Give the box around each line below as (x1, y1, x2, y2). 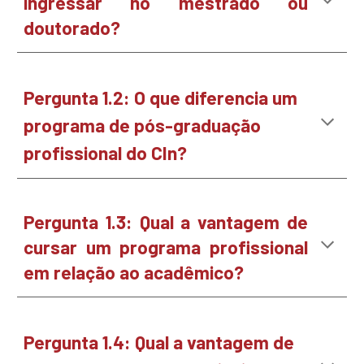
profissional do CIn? (24, 141, 188, 164)
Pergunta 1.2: (24, 86, 135, 109)
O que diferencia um (134, 86, 298, 109)
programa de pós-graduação (24, 114, 262, 136)
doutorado (24, 16, 111, 39)
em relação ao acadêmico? (24, 261, 245, 284)
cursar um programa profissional (24, 236, 308, 258)
